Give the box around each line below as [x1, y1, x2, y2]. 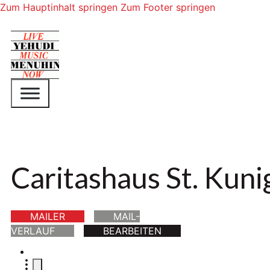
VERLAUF [11, 225, 55, 237]
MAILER [30, 210, 66, 223]
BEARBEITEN [103, 225, 162, 237]
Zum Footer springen [121, 1, 215, 13]
